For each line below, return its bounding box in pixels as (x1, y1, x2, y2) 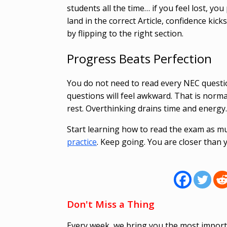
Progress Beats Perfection (67, 50, 212, 67)
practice (67, 136, 97, 147)
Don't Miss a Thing (67, 197, 155, 210)
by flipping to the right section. (67, 27, 183, 39)
